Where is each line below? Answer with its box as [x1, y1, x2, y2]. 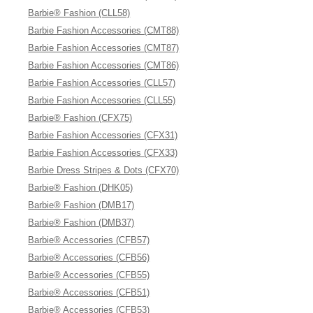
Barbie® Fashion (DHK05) [28, 182, 133, 193]
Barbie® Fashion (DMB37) [28, 217, 135, 228]
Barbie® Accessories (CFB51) [28, 287, 150, 298]
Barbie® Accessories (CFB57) [28, 235, 150, 245]
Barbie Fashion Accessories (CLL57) [28, 78, 176, 88]
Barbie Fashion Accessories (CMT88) [28, 25, 180, 36]
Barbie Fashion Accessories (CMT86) [28, 60, 180, 71]
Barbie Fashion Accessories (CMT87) [28, 43, 180, 53]
